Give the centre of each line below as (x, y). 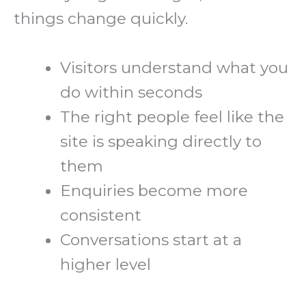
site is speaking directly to (161, 142)
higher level (106, 265)
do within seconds (131, 93)
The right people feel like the (172, 117)
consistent (101, 215)
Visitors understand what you (175, 68)
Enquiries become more (154, 191)
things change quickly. (101, 18)
